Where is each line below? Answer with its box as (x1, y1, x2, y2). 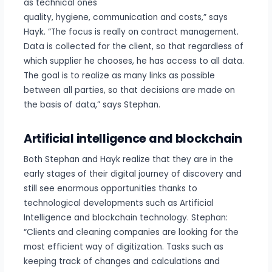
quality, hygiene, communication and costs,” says (23, 12, 228, 24)
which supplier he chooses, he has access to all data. (23, 55, 244, 67)
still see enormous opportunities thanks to (23, 182, 197, 194)
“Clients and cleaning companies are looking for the (23, 226, 239, 238)
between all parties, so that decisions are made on (23, 84, 235, 97)
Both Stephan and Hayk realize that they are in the (23, 153, 233, 165)
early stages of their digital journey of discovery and (23, 168, 242, 180)
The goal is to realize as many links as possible (23, 70, 215, 82)
